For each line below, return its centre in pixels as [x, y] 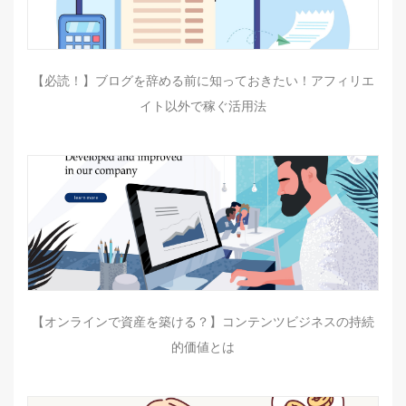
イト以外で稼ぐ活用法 [203, 106]
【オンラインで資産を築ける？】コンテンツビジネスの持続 [203, 322]
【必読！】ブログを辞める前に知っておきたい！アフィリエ [203, 81]
